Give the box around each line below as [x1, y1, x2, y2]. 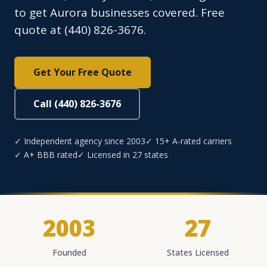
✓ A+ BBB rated [14, 149, 77, 161]
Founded [52, 247, 86, 259]
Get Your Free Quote [33, 66, 132, 79]
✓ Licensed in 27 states [77, 149, 168, 161]
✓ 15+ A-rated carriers [145, 135, 232, 147]
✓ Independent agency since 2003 [14, 135, 145, 147]
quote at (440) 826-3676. [14, 22, 146, 38]
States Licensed [167, 247, 229, 259]
